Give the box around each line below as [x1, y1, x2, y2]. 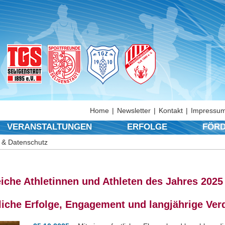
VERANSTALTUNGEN [7, 122, 92, 132]
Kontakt [159, 106, 183, 115]
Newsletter [117, 106, 151, 115]
